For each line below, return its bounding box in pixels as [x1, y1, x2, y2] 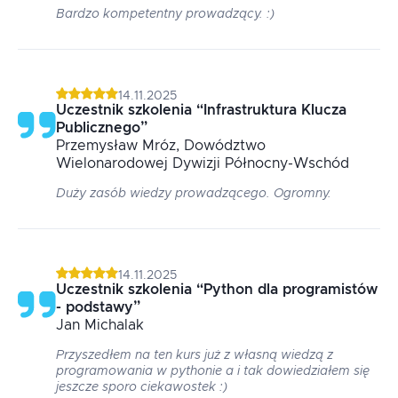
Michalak [84, 318, 144, 332]
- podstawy [56, 300, 133, 314]
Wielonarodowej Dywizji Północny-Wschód [56, 156, 349, 171]
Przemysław [56, 139, 138, 153]
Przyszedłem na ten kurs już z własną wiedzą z [56, 349, 333, 362]
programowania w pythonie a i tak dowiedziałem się [56, 365, 370, 378]
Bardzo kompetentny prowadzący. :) [56, 8, 275, 20]
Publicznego [56, 121, 140, 135]
